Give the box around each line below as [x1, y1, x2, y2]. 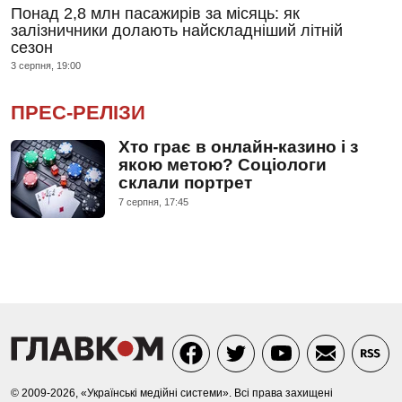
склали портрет [118, 172, 252, 192]
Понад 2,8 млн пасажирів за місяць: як [11, 4, 300, 22]
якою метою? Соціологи [118, 154, 327, 174]
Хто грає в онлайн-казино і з [118, 136, 358, 156]
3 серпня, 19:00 [11, 59, 81, 71]
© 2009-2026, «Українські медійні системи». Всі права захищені [11, 386, 333, 399]
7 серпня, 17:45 [118, 196, 188, 207]
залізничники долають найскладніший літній [11, 21, 343, 39]
